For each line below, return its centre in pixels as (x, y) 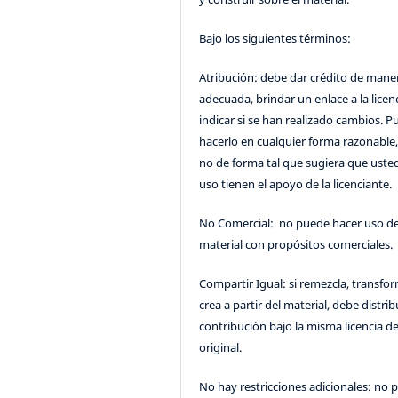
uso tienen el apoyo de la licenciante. (296, 184)
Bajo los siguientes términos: (275, 39)
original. (221, 348)
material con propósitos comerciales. (296, 245)
